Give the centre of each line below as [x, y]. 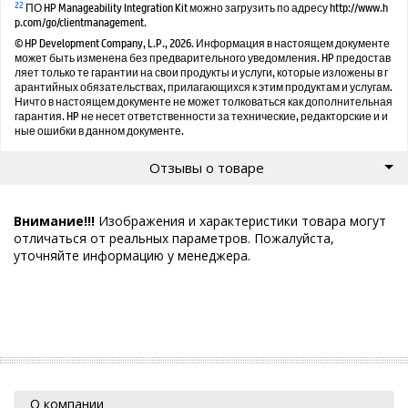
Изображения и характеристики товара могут [240, 220]
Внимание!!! [54, 220]
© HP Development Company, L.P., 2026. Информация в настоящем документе [202, 43]
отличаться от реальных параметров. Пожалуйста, [174, 238]
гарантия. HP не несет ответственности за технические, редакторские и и [201, 116]
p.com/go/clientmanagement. [81, 22]
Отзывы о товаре [206, 167]
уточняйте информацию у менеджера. [132, 255]
